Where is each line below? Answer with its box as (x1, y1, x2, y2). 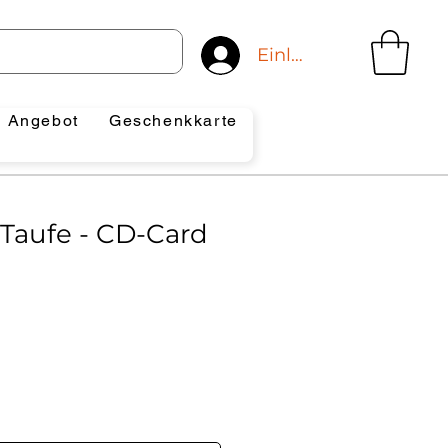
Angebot (7, 111, 79, 130)
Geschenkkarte (109, 111, 238, 130)
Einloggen (256, 43, 349, 66)
